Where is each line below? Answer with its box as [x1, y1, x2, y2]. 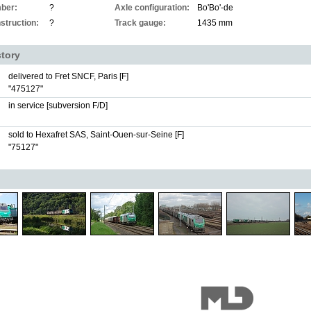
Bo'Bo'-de [197, 3, 233, 12]
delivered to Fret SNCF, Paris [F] [8, 72, 128, 81]
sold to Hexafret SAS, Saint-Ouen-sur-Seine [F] [8, 130, 184, 140]
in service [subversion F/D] [8, 101, 108, 110]
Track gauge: [115, 18, 166, 28]
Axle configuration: [115, 3, 190, 12]
